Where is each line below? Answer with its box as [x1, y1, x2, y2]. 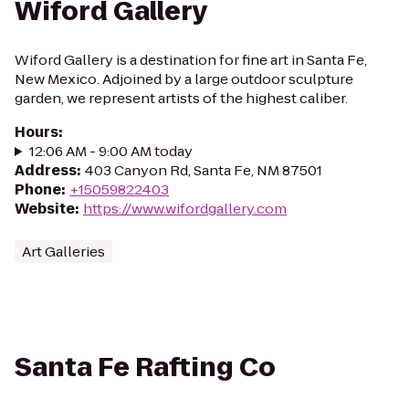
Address [15, 161, 77, 180]
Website [15, 199, 75, 218]
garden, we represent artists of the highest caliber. [15, 89, 348, 108]
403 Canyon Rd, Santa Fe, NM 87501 [85, 161, 322, 180]
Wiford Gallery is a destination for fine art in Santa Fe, [15, 50, 367, 69]
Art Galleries [22, 242, 105, 261]
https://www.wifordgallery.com [83, 199, 287, 218]
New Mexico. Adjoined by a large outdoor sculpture [15, 69, 353, 89]
